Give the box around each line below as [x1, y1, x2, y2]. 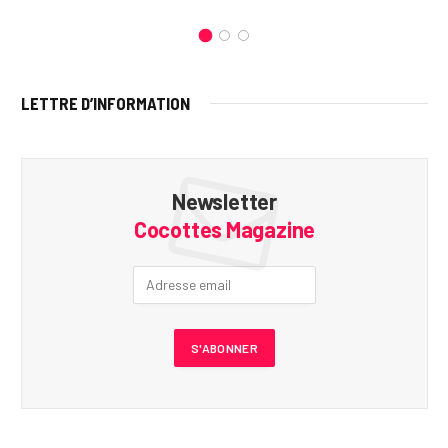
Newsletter [172, 187, 277, 214]
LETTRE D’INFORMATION [21, 92, 190, 113]
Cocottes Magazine [133, 215, 316, 242]
